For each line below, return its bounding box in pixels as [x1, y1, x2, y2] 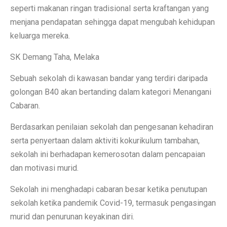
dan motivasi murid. [10, 163, 79, 173]
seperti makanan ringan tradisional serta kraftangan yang [10, 3, 209, 13]
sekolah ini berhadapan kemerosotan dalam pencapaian [10, 149, 205, 159]
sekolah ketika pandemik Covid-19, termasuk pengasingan [10, 198, 216, 208]
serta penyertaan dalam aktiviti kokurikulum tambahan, [10, 135, 200, 145]
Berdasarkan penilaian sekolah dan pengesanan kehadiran [10, 122, 213, 132]
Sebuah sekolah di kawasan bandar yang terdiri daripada [10, 73, 208, 83]
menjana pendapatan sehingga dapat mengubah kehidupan [10, 17, 215, 27]
